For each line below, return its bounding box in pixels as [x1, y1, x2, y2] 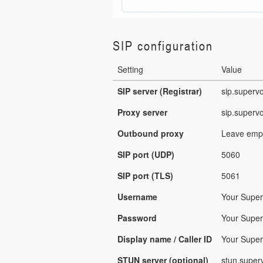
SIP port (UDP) [117, 148, 174, 160]
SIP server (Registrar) [117, 85, 202, 97]
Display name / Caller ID [117, 232, 212, 245]
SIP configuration [113, 38, 213, 53]
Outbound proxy [117, 127, 184, 139]
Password [117, 211, 157, 224]
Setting [117, 63, 143, 75]
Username [117, 190, 157, 203]
